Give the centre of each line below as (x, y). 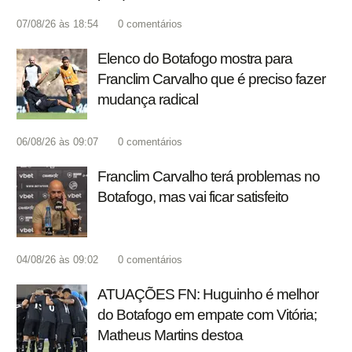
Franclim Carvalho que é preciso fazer (211, 79)
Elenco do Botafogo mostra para (195, 59)
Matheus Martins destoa (170, 335)
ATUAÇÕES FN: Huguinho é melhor (208, 295)
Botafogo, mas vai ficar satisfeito (193, 197)
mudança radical (148, 100)
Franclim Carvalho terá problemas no (209, 177)
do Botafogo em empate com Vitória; (207, 315)
